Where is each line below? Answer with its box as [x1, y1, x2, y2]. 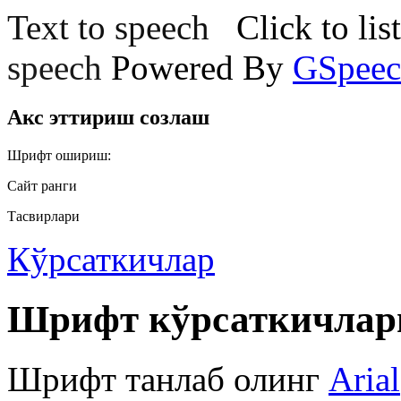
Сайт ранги [7, 177, 77, 193]
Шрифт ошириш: [7, 147, 111, 163]
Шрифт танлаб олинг [7, 359, 328, 398]
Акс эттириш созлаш [7, 105, 209, 129]
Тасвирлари [7, 208, 80, 224]
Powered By [111, 48, 293, 87]
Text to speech [7, 8, 209, 47]
